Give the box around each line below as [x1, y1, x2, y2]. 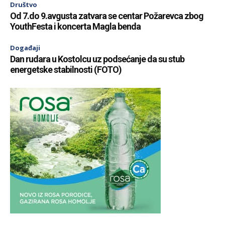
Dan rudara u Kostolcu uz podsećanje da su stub [10, 54, 184, 65]
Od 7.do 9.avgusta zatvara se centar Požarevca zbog [10, 11, 203, 22]
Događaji [10, 43, 40, 53]
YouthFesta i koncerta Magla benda [10, 21, 141, 32]
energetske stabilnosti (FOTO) [10, 64, 123, 75]
